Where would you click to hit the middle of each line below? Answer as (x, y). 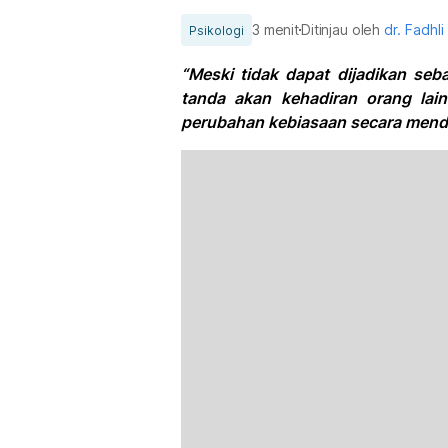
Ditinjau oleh (343, 29)
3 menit (276, 29)
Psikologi (216, 30)
